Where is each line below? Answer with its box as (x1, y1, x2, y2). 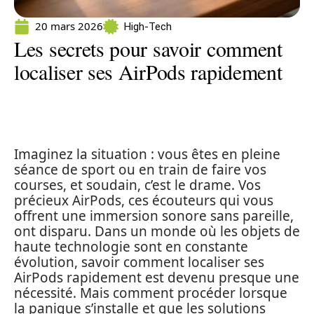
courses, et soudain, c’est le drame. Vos (14, 176, 261, 194)
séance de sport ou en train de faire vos (14, 161, 266, 179)
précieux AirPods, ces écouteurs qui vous (14, 191, 273, 210)
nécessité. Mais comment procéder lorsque (14, 284, 287, 302)
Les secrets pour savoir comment (14, 34, 282, 62)
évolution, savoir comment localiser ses (14, 253, 264, 271)
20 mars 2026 (35, 19, 103, 33)
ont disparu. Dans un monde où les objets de (14, 222, 300, 240)
